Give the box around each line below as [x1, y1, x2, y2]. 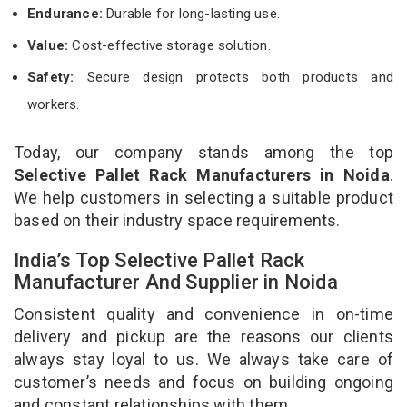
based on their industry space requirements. [14, 210, 341, 230]
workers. [27, 95, 80, 113]
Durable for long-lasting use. [103, 5, 280, 22]
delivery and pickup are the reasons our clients [14, 326, 393, 346]
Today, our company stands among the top [14, 142, 393, 162]
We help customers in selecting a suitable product [14, 187, 393, 207]
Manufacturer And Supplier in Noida [14, 270, 343, 293]
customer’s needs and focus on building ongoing [14, 372, 393, 392]
